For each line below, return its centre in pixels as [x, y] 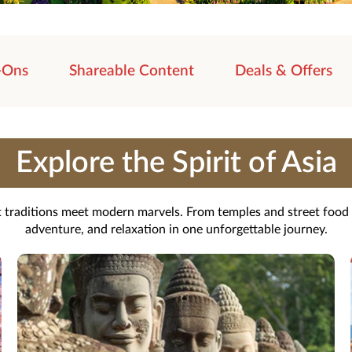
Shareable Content [132, 71]
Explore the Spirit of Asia [176, 162]
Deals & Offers [284, 71]
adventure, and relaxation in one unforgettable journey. [176, 229]
